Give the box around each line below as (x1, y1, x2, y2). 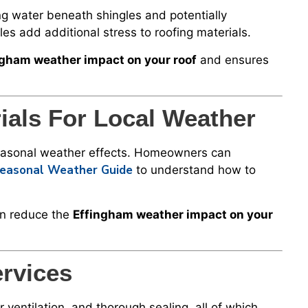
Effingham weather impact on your (73, 207, 273, 221)
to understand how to (133, 163, 256, 177)
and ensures (197, 52, 269, 67)
